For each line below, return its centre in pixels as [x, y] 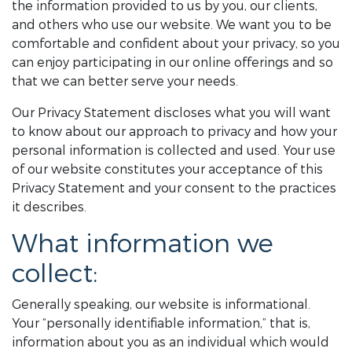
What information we [143, 244]
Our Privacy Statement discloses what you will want [171, 113]
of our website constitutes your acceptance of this [167, 169]
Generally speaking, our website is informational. [161, 304]
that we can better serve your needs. [125, 81]
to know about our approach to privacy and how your [174, 132]
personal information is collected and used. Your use [174, 150]
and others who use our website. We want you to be [172, 25]
